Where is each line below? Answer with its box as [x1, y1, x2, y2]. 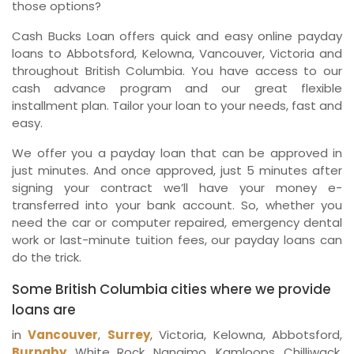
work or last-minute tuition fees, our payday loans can [12, 231, 342, 248]
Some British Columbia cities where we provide [12, 279, 331, 299]
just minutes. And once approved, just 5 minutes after [12, 161, 342, 179]
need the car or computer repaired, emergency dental [12, 213, 342, 231]
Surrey [107, 326, 150, 343]
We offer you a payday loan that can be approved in [12, 144, 342, 161]
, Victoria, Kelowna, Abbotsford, [149, 326, 343, 343]
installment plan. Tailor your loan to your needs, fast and [12, 96, 342, 114]
